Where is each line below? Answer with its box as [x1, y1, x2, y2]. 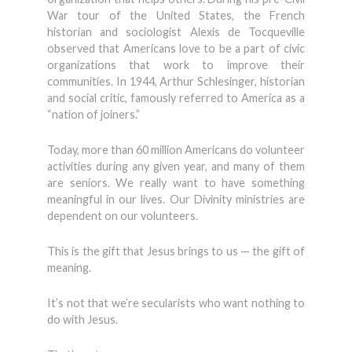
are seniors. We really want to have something [47, 176, 305, 189]
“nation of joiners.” [47, 108, 140, 121]
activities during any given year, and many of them [47, 159, 305, 173]
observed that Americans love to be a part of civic [47, 42, 305, 55]
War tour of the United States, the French [47, 9, 305, 22]
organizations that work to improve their [47, 58, 305, 71]
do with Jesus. [47, 313, 118, 326]
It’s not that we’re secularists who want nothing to [47, 296, 305, 310]
